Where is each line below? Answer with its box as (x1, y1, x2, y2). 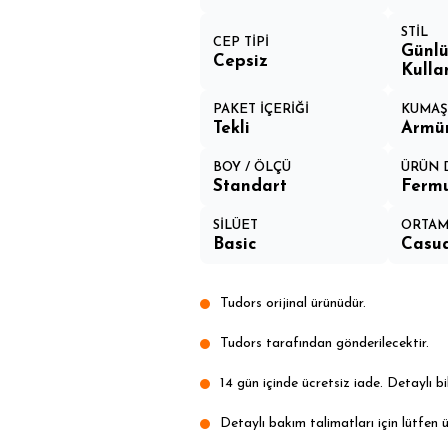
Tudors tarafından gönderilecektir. (220, 336, 430, 351)
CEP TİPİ (213, 35, 270, 49)
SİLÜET (213, 219, 259, 232)
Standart (213, 178, 288, 195)
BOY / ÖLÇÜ (213, 161, 292, 174)
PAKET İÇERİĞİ (213, 103, 310, 116)
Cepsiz (213, 52, 269, 70)
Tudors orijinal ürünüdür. (220, 296, 367, 311)
